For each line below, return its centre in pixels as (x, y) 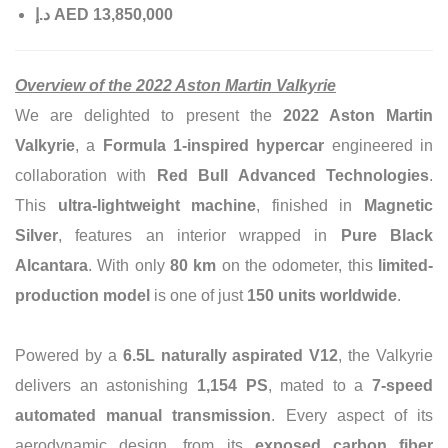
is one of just (198, 295)
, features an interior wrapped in (199, 235)
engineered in (379, 145)
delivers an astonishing (106, 385)
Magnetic (399, 205)
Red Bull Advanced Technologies (293, 175)
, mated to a (319, 385)
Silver (36, 235)
